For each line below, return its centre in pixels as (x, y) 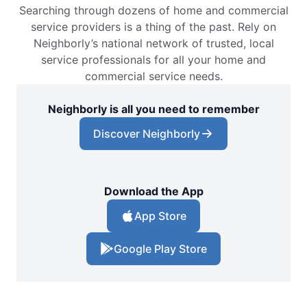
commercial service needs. (153, 76)
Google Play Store (160, 249)
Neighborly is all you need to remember (153, 109)
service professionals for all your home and (153, 60)
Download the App (153, 192)
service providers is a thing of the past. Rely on (153, 27)
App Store (160, 216)
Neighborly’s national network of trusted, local (153, 44)
